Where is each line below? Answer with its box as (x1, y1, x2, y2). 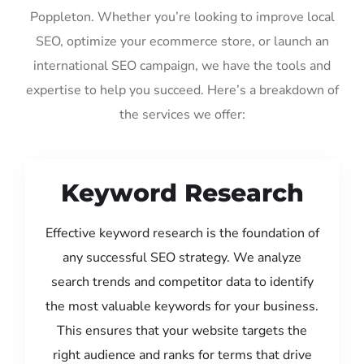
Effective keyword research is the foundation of (45, 223, 319, 242)
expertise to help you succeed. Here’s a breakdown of (25, 80, 339, 99)
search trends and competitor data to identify (50, 272, 314, 291)
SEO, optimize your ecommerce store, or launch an (35, 32, 329, 50)
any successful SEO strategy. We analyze (63, 248, 301, 266)
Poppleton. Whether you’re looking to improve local (29, 7, 335, 26)
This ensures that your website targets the (57, 321, 307, 340)
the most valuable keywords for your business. (45, 297, 318, 315)
